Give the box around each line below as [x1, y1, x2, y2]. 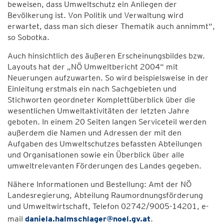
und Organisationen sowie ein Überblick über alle [7, 150, 184, 159]
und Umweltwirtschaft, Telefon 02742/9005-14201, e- [7, 201, 208, 211]
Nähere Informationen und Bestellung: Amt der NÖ [7, 179, 191, 189]
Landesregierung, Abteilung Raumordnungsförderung [7, 190, 203, 200]
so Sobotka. [7, 32, 49, 42]
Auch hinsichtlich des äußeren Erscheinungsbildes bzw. [7, 51, 205, 60]
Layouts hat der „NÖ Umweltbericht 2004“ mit [7, 62, 178, 71]
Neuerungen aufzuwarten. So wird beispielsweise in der [7, 73, 208, 82]
